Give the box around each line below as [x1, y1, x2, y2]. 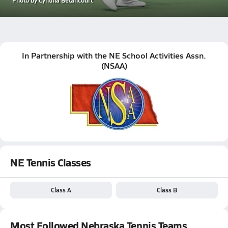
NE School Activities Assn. [109, 49, 206, 61]
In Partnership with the [22, 49, 109, 61]
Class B [157, 185, 177, 194]
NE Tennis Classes [10, 155, 91, 169]
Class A [51, 185, 71, 194]
